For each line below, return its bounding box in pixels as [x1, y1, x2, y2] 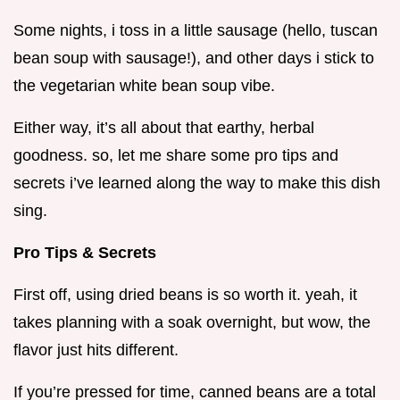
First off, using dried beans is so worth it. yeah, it [13, 285, 357, 304]
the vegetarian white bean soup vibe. [13, 76, 275, 95]
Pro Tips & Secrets [13, 243, 156, 262]
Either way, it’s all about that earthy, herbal [13, 118, 314, 137]
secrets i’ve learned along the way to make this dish [13, 173, 380, 192]
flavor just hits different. [13, 340, 179, 359]
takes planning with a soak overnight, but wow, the [13, 312, 371, 331]
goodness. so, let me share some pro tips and [13, 146, 338, 164]
